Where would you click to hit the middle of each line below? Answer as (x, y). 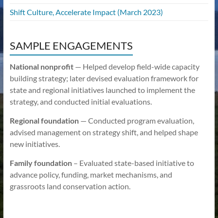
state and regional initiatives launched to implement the (102, 90)
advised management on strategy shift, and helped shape (104, 132)
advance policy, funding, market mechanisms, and (91, 174)
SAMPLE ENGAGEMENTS (71, 45)
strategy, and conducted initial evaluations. (81, 101)
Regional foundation (44, 120)
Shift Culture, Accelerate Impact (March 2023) (86, 12)
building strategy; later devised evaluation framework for (104, 78)
